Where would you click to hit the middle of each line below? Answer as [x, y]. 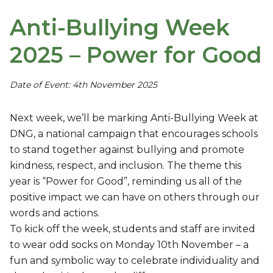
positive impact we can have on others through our [135, 197]
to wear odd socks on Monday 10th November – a [129, 245]
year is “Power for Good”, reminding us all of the [126, 181]
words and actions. [55, 213]
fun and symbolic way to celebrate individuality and [135, 261]
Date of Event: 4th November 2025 [83, 85]
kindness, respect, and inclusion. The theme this [126, 165]
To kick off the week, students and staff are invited [133, 229]
